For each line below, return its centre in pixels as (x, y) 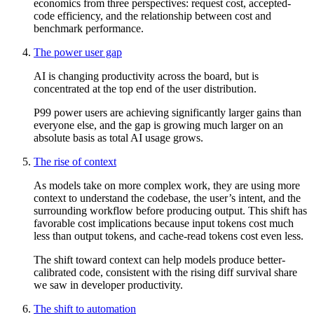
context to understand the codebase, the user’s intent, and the (167, 198)
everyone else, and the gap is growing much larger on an (158, 125)
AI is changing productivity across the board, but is (146, 76)
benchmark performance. (89, 29)
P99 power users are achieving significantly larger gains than (168, 113)
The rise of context (75, 162)
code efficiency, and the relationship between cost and (152, 16)
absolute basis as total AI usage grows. (118, 138)
